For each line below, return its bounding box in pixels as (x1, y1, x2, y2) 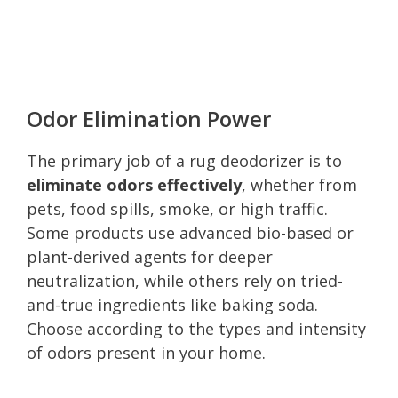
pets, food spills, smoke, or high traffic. (27, 197, 328, 219)
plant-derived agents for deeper (27, 245, 273, 267)
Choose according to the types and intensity (27, 317, 366, 339)
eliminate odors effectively (27, 173, 242, 195)
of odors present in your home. (27, 341, 266, 363)
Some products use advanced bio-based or (27, 221, 354, 243)
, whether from (242, 173, 357, 195)
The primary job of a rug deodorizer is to (27, 149, 342, 171)
